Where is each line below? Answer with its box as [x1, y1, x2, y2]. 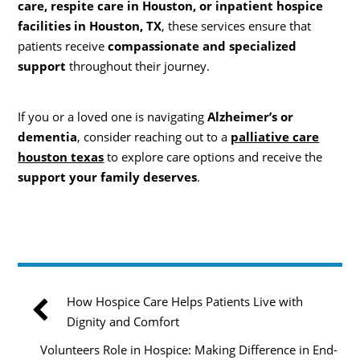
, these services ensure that [162, 18, 312, 35]
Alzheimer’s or [207, 108, 294, 125]
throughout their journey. [66, 58, 211, 75]
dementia [18, 129, 78, 145]
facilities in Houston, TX [18, 18, 162, 35]
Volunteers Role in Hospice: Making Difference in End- [40, 341, 338, 358]
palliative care [231, 129, 320, 145]
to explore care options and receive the [104, 149, 323, 166]
